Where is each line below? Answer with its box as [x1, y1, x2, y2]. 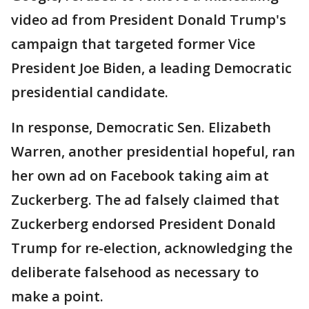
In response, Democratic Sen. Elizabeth [11, 118, 271, 137]
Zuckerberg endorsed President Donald [11, 215, 276, 233]
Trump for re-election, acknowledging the [11, 239, 292, 257]
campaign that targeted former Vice [11, 34, 255, 53]
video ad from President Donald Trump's [11, 10, 286, 29]
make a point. [11, 287, 103, 306]
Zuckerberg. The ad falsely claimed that [11, 190, 279, 209]
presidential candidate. [11, 83, 168, 101]
